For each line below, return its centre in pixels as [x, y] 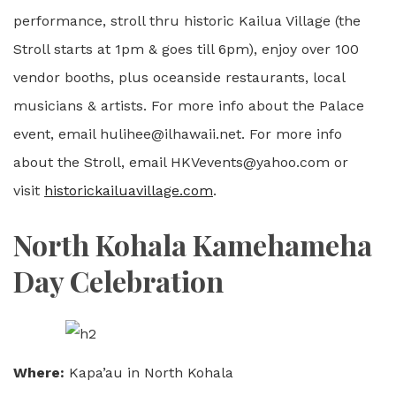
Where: [39, 372]
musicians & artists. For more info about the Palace [189, 105]
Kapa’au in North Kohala [149, 372]
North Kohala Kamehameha [193, 244]
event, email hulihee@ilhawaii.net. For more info [178, 133]
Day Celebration [118, 280]
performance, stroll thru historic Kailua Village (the [187, 20]
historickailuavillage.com [129, 190]
